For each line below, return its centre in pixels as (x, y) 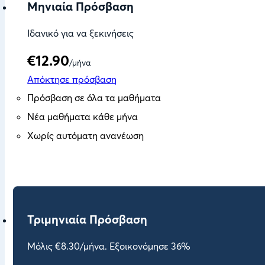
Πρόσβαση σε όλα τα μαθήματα (94, 97)
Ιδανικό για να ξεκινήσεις (81, 33)
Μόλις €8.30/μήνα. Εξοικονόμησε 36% (109, 246)
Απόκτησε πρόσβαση (72, 79)
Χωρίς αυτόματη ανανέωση (86, 135)
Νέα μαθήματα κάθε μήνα (83, 116)
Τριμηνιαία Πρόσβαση (88, 219)
